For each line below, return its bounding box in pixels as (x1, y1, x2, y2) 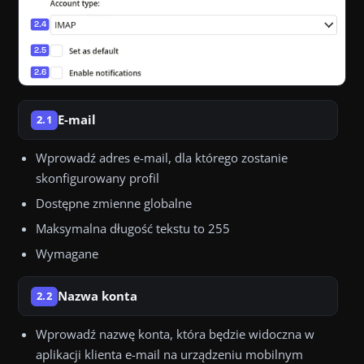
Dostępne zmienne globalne (36, 195, 192, 212)
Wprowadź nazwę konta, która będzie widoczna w (36, 326, 314, 343)
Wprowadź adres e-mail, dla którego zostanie (36, 149, 288, 167)
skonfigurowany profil (36, 170, 159, 187)
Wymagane (36, 245, 98, 262)
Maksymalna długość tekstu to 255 (36, 220, 230, 237)
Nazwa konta (57, 288, 137, 305)
